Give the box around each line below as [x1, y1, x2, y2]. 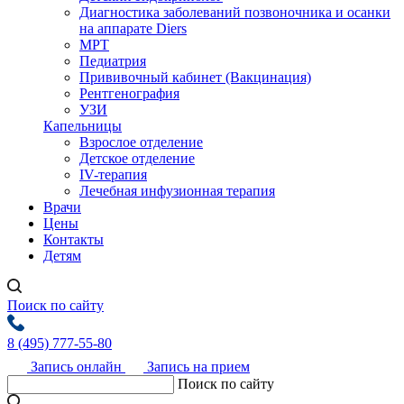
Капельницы [43, 118, 122, 134]
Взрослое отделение [79, 134, 203, 151]
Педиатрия [79, 53, 146, 69]
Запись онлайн [27, 359, 125, 375]
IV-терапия [79, 167, 147, 183]
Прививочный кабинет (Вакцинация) [79, 69, 311, 86]
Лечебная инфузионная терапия [79, 183, 275, 199]
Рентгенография [79, 86, 179, 102]
